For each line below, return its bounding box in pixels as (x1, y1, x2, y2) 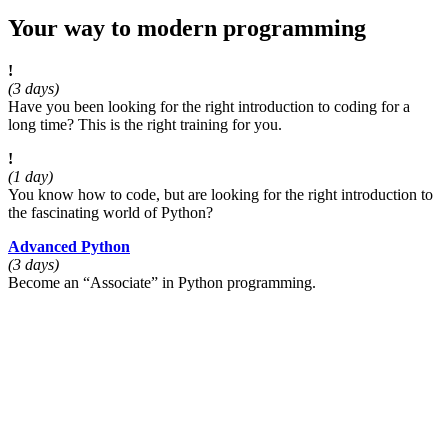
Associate (90, 273, 151, 291)
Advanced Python (8, 237, 130, 255)
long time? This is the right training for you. (8, 115, 282, 133)
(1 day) (8, 167, 53, 185)
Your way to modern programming (8, 14, 366, 41)
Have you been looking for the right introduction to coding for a (8, 97, 410, 115)
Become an (8, 273, 83, 291)
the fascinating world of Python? (8, 203, 213, 221)
